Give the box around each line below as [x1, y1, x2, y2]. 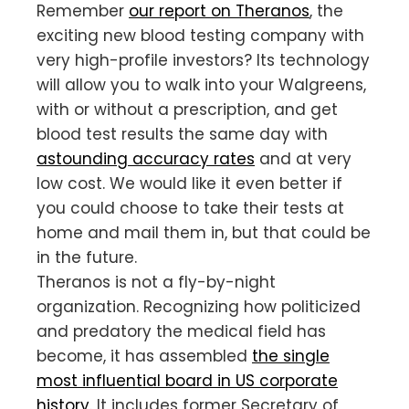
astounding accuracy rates [37, 147, 255, 170]
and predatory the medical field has [37, 320, 326, 342]
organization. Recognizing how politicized [37, 295, 361, 318]
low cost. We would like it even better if [37, 172, 342, 194]
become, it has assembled [37, 344, 252, 367]
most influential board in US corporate [37, 369, 338, 392]
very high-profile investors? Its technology [37, 48, 370, 71]
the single [252, 344, 330, 367]
